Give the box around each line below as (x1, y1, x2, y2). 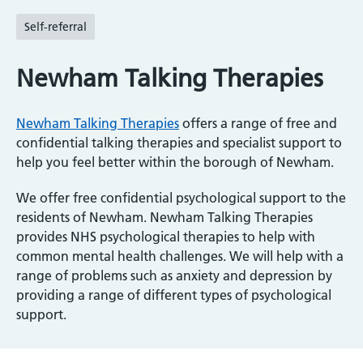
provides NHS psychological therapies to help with (16, 228, 315, 246)
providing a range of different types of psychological (16, 287, 331, 304)
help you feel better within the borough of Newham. (16, 154, 334, 171)
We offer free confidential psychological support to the (16, 190, 346, 207)
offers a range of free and (179, 115, 337, 132)
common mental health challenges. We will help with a (16, 248, 344, 265)
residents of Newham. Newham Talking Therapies (16, 209, 313, 226)
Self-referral (24, 19, 87, 35)
